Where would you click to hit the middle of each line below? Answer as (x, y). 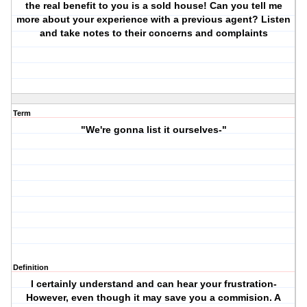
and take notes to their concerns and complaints (153, 33)
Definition (31, 268)
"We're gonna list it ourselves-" (153, 130)
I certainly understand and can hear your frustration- (153, 284)
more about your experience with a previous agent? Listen (154, 20)
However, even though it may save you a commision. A (154, 298)
